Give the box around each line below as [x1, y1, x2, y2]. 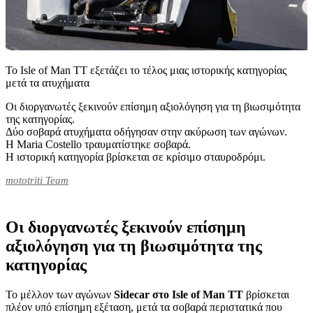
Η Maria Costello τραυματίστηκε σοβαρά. [6, 138, 191, 151]
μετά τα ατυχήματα [6, 77, 89, 89]
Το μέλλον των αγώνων [6, 289, 114, 301]
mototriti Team [6, 175, 68, 187]
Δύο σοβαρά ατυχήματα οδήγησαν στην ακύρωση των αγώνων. [6, 126, 287, 138]
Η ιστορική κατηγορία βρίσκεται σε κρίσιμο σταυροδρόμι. [6, 151, 265, 163]
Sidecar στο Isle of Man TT [114, 289, 243, 301]
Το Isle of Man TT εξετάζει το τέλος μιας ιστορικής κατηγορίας [6, 64, 286, 77]
